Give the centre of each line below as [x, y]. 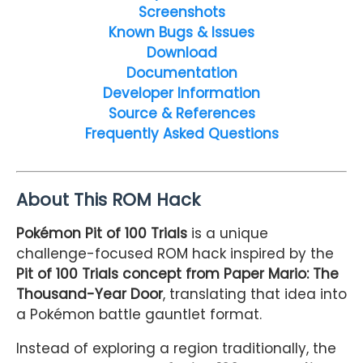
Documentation [181, 73]
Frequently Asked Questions [181, 133]
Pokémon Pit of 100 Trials [102, 234]
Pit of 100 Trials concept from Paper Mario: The [177, 274]
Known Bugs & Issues [181, 32]
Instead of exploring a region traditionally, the [176, 349]
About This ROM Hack [108, 200]
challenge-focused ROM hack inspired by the [175, 254]
